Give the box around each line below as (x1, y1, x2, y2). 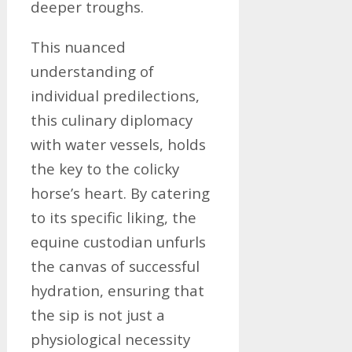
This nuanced (30, 37, 126, 57)
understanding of (30, 61, 154, 81)
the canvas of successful (30, 256, 200, 276)
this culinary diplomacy (30, 110, 192, 130)
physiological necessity (30, 329, 190, 349)
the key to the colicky (30, 159, 179, 178)
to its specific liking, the (30, 207, 196, 227)
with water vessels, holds (30, 134, 206, 154)
